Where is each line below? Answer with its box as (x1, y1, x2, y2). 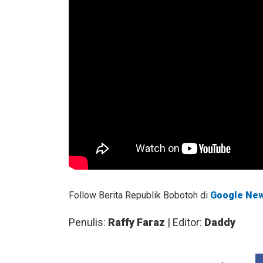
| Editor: (165, 215, 204, 228)
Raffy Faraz (108, 215, 165, 228)
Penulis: (69, 215, 108, 228)
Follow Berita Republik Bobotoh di (69, 189, 210, 201)
